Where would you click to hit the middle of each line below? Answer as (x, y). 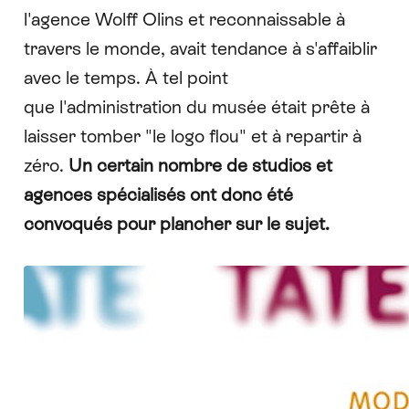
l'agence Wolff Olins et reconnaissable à (184, 19)
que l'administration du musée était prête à (196, 107)
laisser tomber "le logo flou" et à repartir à (192, 136)
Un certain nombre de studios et (200, 165)
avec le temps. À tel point (126, 78)
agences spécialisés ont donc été (158, 194)
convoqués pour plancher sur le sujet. (176, 224)
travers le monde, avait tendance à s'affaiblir (200, 48)
